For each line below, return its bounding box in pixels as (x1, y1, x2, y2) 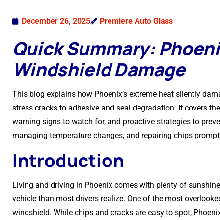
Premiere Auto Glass (100, 16, 173, 26)
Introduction (12, 148, 124, 172)
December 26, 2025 (22, 16, 90, 26)
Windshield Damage (12, 57, 185, 82)
